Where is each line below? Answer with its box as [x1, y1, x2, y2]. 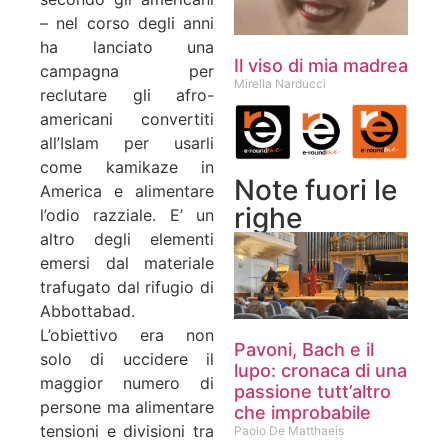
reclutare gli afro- [40, 85, 214, 106]
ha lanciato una [40, 37, 214, 58]
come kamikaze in [40, 157, 214, 178]
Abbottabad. [40, 301, 135, 322]
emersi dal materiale [40, 253, 214, 274]
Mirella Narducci [234, 75, 326, 91]
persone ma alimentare [40, 397, 214, 418]
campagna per [40, 61, 214, 82]
